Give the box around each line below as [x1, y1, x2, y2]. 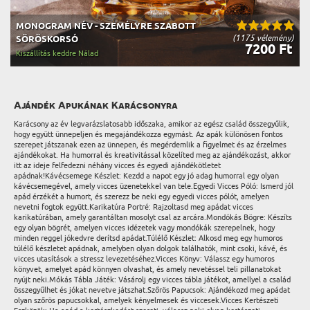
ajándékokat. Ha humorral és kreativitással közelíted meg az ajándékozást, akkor [14, 150, 291, 160]
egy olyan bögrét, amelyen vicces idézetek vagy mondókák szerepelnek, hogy [14, 223, 275, 232]
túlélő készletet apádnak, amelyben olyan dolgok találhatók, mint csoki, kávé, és [14, 244, 287, 253]
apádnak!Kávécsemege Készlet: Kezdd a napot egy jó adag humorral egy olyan [14, 171, 279, 181]
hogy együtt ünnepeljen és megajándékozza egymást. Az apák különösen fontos [14, 129, 283, 139]
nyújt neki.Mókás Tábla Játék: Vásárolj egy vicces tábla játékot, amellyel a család [14, 275, 291, 284]
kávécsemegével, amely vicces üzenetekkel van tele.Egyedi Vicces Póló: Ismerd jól [14, 181, 293, 191]
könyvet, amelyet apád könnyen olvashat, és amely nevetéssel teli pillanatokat [14, 264, 281, 274]
